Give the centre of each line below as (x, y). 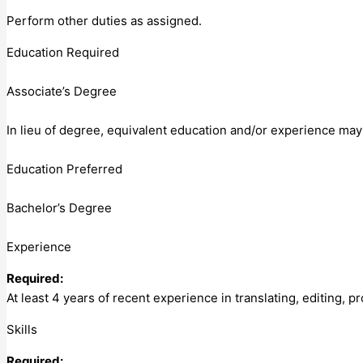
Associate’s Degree (62, 91)
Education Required (63, 52)
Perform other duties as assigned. (104, 20)
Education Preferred (64, 169)
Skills (22, 329)
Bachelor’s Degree (59, 207)
